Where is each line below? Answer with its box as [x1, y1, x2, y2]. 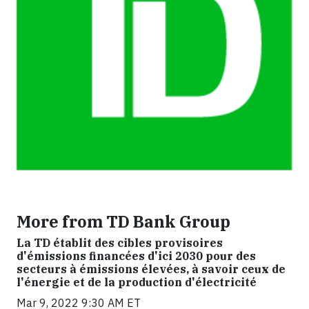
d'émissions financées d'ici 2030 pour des [17, 249, 256, 263]
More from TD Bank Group [17, 211, 230, 232]
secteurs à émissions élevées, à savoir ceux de [17, 262, 286, 276]
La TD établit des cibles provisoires [17, 236, 223, 250]
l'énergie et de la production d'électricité [17, 275, 257, 289]
